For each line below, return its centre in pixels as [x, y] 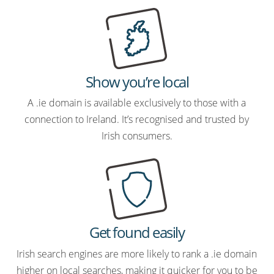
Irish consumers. [137, 136]
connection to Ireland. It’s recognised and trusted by [137, 120]
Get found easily [137, 232]
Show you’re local [137, 81]
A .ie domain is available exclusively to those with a [137, 103]
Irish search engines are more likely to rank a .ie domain [137, 254]
